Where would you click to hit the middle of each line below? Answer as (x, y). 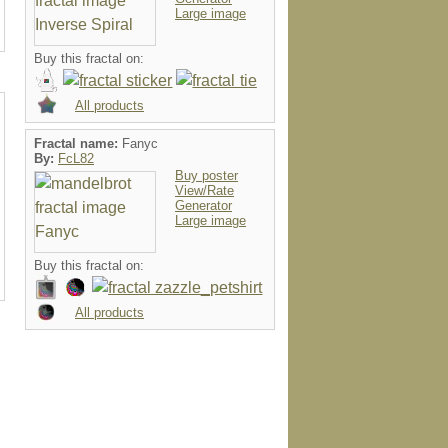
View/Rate (204, 190)
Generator (203, 205)
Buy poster (206, 175)
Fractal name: (78, 143)
